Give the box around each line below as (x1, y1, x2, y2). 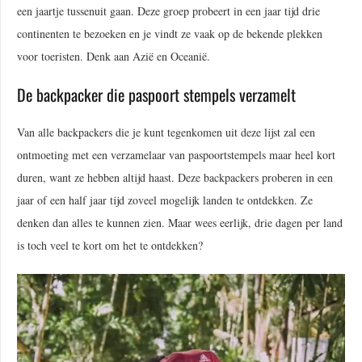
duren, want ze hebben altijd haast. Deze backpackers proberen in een (17, 169, 333, 185)
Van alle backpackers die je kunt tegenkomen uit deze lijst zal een (17, 124, 315, 140)
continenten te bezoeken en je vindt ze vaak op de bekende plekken (17, 25, 322, 41)
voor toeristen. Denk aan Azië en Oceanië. (17, 48, 210, 64)
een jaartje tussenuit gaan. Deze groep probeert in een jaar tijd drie (17, 2, 320, 19)
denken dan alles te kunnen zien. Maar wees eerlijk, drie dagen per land (17, 214, 343, 230)
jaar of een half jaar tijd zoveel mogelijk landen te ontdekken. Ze (17, 192, 313, 208)
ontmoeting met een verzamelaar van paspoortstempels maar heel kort (17, 146, 335, 162)
